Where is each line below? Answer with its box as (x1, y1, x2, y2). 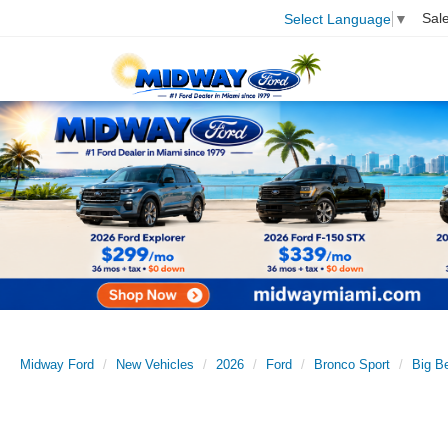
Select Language (284, 10, 391, 27)
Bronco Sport (314, 357, 390, 373)
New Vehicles (116, 357, 194, 373)
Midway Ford (20, 357, 94, 373)
